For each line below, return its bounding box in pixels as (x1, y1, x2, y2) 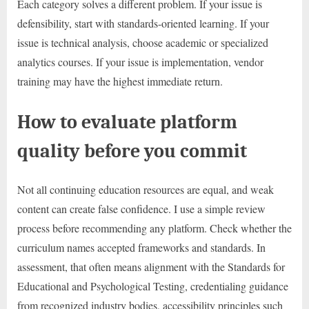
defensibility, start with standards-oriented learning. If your (17, 15, 269, 30)
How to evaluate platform (17, 110, 237, 133)
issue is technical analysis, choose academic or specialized (17, 34, 268, 50)
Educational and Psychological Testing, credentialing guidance (17, 278, 288, 293)
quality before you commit (17, 139, 247, 162)
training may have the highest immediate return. (17, 73, 223, 88)
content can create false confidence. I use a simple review (17, 201, 266, 216)
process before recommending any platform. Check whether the (17, 220, 292, 235)
